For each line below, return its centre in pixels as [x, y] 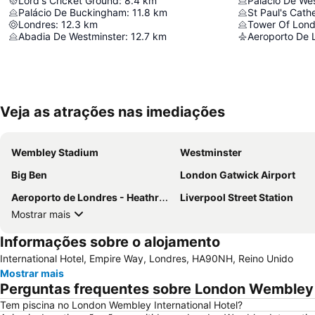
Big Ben [29, 175]
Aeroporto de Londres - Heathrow [85, 198]
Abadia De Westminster [72, 37]
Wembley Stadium [55, 153]
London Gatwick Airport [238, 175]
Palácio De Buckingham [72, 13]
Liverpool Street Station [237, 198]
